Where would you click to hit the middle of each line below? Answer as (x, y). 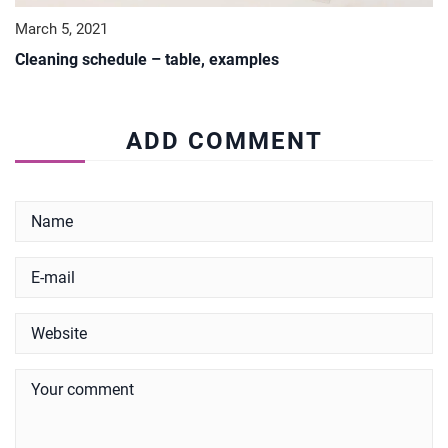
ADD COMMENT (224, 140)
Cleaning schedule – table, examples (147, 59)
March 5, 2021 (61, 28)
